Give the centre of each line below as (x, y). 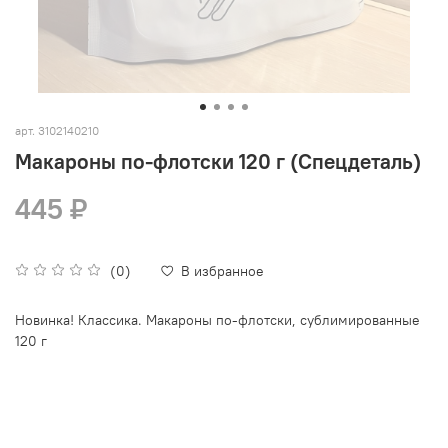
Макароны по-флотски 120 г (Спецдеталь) (218, 161)
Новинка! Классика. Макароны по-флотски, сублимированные (217, 319)
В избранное (222, 270)
